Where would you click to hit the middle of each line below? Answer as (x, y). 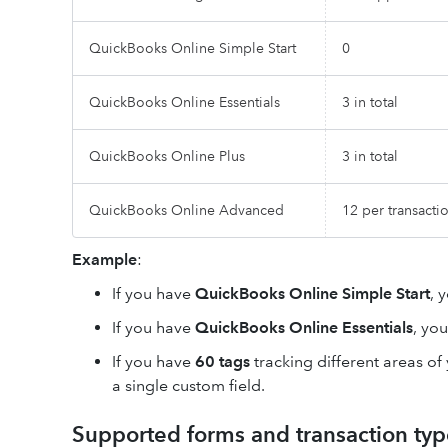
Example (104, 259)
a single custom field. (188, 385)
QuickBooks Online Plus (167, 156)
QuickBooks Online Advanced (186, 210)
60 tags (222, 361)
